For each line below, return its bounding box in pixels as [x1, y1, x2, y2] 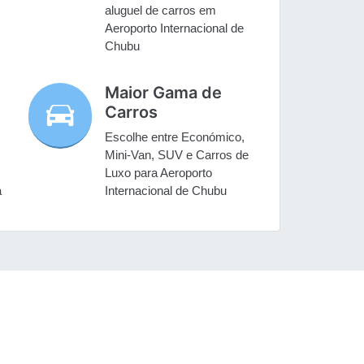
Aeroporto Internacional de [105, 21, 245, 36]
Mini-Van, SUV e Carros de [105, 148, 249, 162]
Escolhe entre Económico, [105, 130, 245, 145]
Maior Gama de [105, 83, 223, 103]
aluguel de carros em [105, 3, 217, 18]
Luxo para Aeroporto [105, 166, 213, 180]
